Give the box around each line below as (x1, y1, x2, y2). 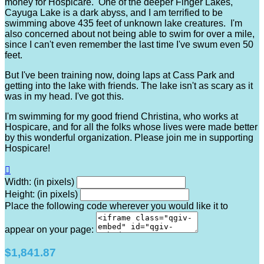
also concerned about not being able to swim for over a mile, (5, 29, 255, 39)
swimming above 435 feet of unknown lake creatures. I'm (5, 18, 242, 29)
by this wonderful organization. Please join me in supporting (5, 133, 253, 143)
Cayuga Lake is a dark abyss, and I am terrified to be (5, 8, 223, 18)
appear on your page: (5, 225, 94, 235)
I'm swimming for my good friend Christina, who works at (5, 111, 238, 122)
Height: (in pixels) (5, 189, 78, 200)
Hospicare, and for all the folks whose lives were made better (5, 122, 258, 133)
